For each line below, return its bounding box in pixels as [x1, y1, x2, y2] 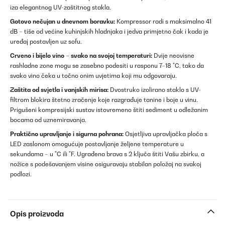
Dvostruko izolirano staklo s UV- [108, 86, 201, 94]
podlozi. [10, 170, 32, 178]
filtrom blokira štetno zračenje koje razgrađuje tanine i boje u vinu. [10, 96, 198, 104]
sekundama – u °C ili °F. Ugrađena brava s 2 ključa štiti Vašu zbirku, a [10, 150, 204, 158]
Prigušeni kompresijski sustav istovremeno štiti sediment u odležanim [10, 106, 208, 114]
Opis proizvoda [10, 209, 64, 218]
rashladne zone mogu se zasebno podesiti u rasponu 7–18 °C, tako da [10, 62, 204, 70]
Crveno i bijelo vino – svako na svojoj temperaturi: [10, 52, 152, 60]
